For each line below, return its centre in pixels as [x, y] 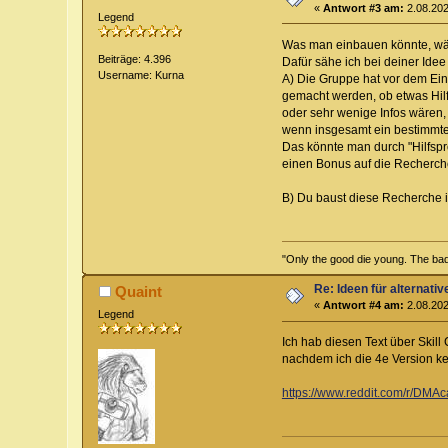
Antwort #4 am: [364, 305]
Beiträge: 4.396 [135, 59]
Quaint [138, 292]
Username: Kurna [141, 75]
